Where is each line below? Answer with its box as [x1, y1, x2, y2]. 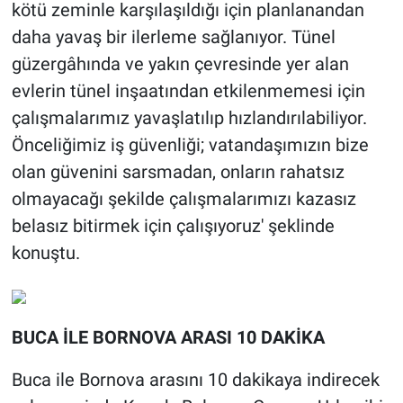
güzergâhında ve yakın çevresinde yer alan [11, 53, 349, 76]
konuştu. [11, 242, 80, 264]
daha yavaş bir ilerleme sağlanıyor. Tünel [11, 26, 336, 49]
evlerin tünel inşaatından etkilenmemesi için [11, 80, 365, 103]
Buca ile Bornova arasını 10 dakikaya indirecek [11, 369, 380, 391]
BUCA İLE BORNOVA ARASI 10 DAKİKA [11, 327, 325, 349]
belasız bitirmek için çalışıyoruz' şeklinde [11, 215, 335, 237]
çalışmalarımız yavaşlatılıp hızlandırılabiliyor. [11, 107, 367, 130]
